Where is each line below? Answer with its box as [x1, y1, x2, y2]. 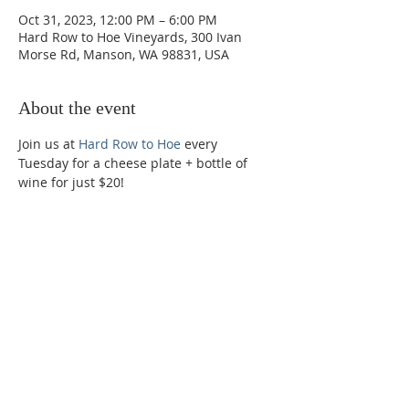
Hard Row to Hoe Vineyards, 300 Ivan [18, 28, 242, 46]
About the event [18, 98, 136, 118]
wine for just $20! [18, 173, 124, 191]
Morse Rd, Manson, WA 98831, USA [18, 46, 229, 63]
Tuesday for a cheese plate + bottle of [18, 154, 251, 172]
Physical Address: [18, 318, 152, 339]
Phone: [18, 249, 72, 270]
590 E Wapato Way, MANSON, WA [18, 341, 256, 362]
